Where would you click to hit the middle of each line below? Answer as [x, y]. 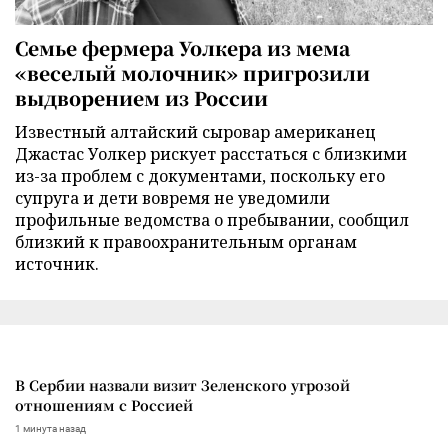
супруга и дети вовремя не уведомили [172, 198]
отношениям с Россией [104, 405]
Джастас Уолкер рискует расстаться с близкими [211, 154]
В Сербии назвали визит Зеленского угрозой [182, 385]
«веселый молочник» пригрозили [192, 73]
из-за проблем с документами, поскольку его [200, 176]
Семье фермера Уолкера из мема [182, 48]
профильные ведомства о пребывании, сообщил [212, 220]
